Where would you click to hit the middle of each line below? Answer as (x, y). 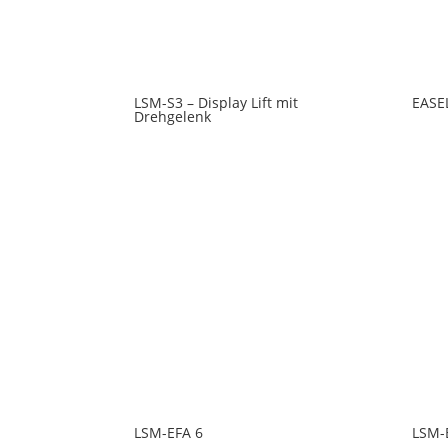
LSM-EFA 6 (169, 433)
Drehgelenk (173, 117)
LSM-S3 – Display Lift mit (216, 103)
